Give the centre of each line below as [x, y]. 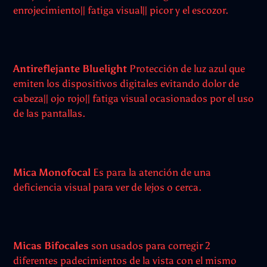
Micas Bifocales [51, 246]
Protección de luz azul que [186, 69]
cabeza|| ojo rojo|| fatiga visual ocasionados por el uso [133, 99]
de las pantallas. [49, 114]
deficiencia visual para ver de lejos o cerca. [107, 187]
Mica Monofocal [53, 172]
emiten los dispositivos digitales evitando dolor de [126, 84]
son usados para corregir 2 [150, 246]
